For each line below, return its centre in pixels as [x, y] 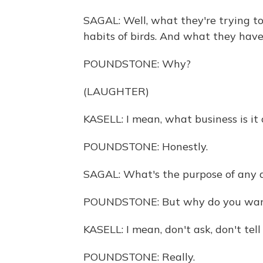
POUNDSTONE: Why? [137, 64]
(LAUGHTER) [116, 91]
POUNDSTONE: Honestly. [146, 146]
